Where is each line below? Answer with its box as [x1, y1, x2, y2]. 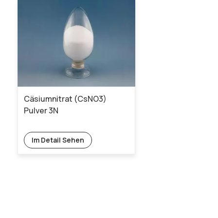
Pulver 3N [24, 105, 59, 116]
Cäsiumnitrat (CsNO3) [24, 93, 107, 104]
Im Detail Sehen [32, 135, 85, 145]
